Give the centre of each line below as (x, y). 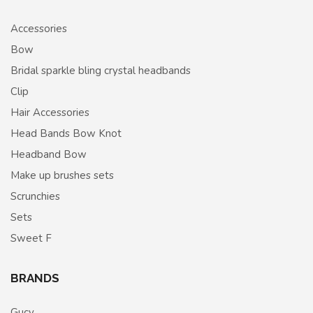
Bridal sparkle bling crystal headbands (101, 70)
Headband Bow (49, 154)
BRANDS (35, 278)
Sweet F (31, 238)
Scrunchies (35, 196)
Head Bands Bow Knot (66, 133)
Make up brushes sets (62, 175)
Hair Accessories (50, 112)
